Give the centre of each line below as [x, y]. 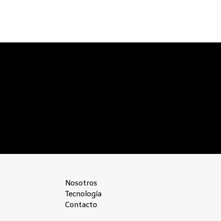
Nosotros [81, 183]
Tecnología [83, 194]
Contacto [81, 205]
